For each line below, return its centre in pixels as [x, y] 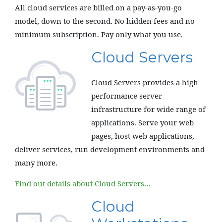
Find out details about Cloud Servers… [83, 183]
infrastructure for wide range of [148, 109]
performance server [127, 96]
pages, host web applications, [143, 136]
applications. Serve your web [142, 122]
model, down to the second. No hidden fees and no [105, 21]
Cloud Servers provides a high [145, 82]
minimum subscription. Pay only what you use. [99, 34]
